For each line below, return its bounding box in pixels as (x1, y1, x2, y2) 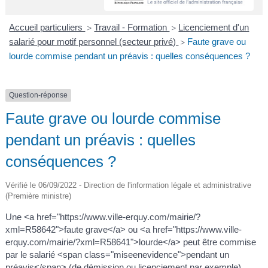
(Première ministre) (5, 191, 71, 201)
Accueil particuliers (9, 22, 86, 33)
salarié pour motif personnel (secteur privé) (9, 36, 179, 47)
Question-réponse (8, 91, 68, 100)
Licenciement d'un (178, 22, 249, 33)
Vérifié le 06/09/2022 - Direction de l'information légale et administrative (5, 181, 251, 190)
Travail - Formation (94, 22, 170, 33)
